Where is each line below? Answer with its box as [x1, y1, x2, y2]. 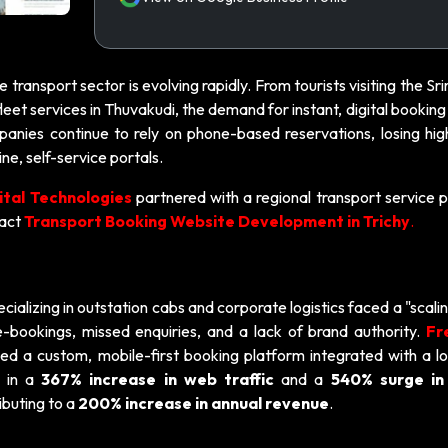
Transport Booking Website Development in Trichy [24, 211, 410, 231]
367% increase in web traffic [41, 369, 274, 389]
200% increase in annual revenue [78, 393, 329, 413]
